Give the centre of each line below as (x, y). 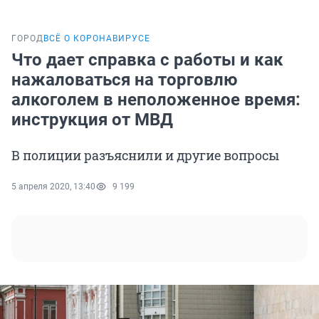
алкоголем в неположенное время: (156, 100)
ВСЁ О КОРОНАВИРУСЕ (97, 39)
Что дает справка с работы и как (147, 60)
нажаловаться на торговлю (124, 80)
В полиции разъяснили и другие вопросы (145, 156)
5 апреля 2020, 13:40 (53, 187)
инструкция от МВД (92, 120)
